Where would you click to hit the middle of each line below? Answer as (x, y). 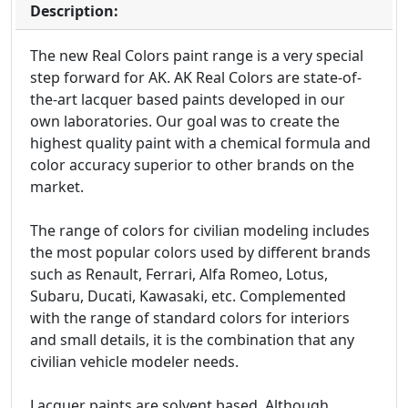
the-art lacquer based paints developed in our (188, 100)
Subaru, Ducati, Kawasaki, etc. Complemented (188, 296)
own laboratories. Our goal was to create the (185, 122)
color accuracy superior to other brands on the (192, 165)
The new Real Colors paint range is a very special (197, 56)
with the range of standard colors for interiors (190, 318)
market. (57, 187)
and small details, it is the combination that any (192, 340)
